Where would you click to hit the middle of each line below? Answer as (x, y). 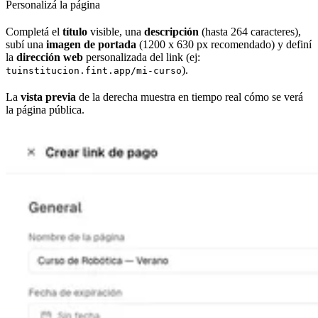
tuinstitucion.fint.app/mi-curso (94, 71)
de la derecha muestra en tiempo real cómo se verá (190, 97)
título (75, 32)
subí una (26, 45)
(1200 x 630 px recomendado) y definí (224, 45)
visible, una (116, 32)
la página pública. (45, 110)
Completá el (34, 32)
